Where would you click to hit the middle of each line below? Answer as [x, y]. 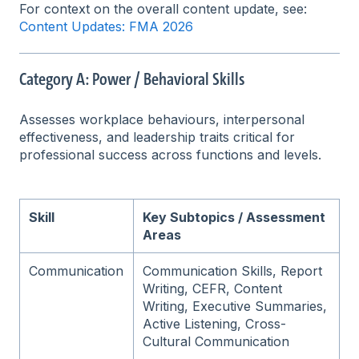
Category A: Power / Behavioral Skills [132, 79]
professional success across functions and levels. [170, 154]
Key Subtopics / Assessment [234, 217]
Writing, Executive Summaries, [235, 306]
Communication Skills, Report [233, 270]
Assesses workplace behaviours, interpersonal [162, 119]
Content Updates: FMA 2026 [106, 26]
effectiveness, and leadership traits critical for [157, 137]
